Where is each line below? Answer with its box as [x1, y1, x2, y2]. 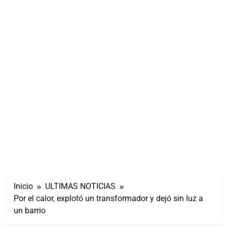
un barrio [14, 205, 46, 215]
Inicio [14, 181, 33, 191]
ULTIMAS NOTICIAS [45, 181, 116, 191]
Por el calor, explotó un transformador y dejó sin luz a [14, 193, 203, 203]
